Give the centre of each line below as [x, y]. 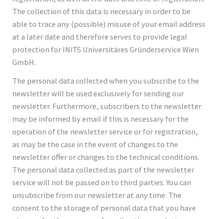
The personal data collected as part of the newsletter [103, 169]
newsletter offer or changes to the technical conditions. [106, 157]
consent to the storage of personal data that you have [104, 208]
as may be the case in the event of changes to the [95, 144]
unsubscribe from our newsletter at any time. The [97, 195]
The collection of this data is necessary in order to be [102, 11]
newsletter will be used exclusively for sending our [98, 93]
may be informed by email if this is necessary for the [101, 119]
